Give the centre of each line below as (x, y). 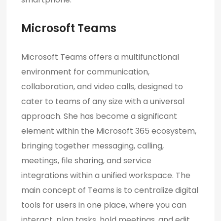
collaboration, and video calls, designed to (102, 86)
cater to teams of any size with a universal (103, 101)
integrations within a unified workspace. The (106, 175)
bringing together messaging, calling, (92, 146)
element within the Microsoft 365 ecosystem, (109, 131)
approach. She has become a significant (99, 116)
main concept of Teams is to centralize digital (110, 190)
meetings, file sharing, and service (86, 160)
